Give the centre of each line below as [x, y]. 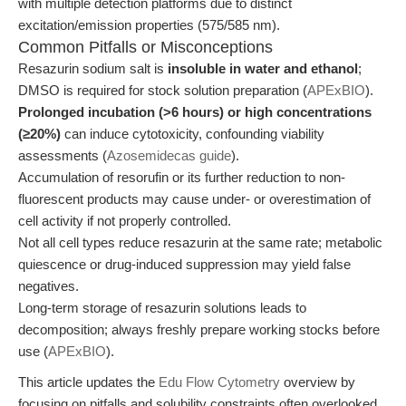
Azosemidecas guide [169, 155]
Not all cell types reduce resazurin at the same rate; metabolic [200, 242]
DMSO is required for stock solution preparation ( [163, 90]
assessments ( [63, 155]
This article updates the [88, 382]
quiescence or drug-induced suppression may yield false [184, 264]
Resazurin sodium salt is [93, 68]
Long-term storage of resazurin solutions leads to [162, 308]
